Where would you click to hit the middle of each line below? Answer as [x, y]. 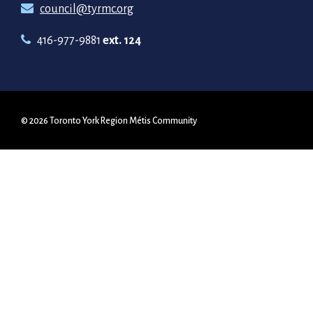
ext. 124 [122, 40]
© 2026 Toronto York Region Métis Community [109, 120]
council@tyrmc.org [87, 8]
